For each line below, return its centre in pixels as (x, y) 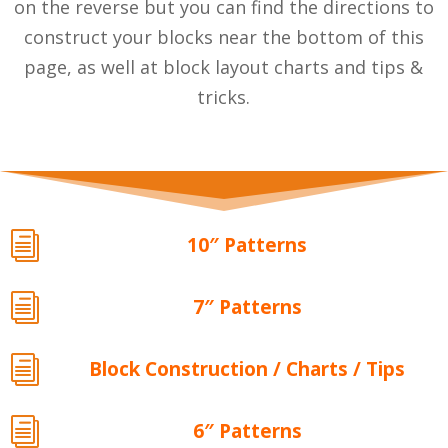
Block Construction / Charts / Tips (247, 368)
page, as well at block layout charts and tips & (224, 66)
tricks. (224, 96)
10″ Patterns (247, 244)
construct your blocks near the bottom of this (223, 36)
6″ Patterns (247, 430)
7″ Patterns (247, 306)
